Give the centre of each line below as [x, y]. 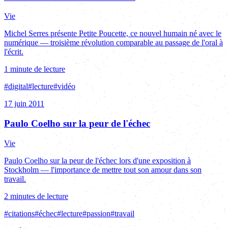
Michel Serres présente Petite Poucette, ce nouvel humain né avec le [113, 34]
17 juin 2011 [24, 104]
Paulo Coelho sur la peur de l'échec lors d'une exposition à [97, 160]
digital [18, 87]
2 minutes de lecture [36, 196]
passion [98, 213]
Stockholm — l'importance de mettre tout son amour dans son [103, 169]
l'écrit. [14, 52]
